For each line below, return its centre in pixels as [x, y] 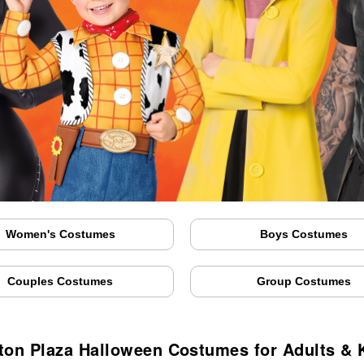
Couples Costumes [61, 282]
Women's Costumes [60, 234]
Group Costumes [303, 282]
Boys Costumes [303, 234]
